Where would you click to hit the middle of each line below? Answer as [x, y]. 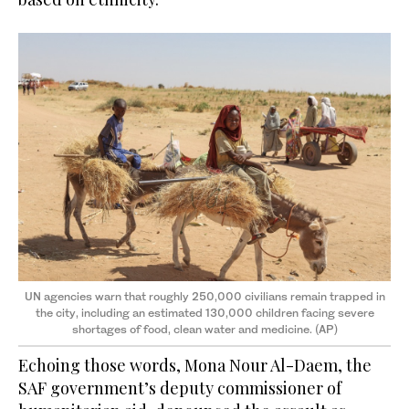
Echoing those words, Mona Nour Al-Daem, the [195, 366]
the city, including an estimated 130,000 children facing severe [204, 313]
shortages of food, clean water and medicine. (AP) [204, 330]
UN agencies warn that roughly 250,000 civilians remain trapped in [204, 297]
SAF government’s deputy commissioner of [180, 388]
